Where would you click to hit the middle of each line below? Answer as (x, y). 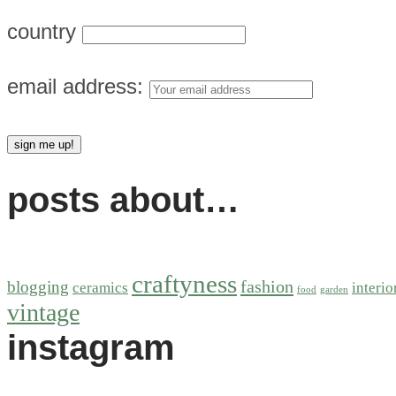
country (42, 31)
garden (334, 290)
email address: (78, 86)
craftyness (184, 284)
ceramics (100, 288)
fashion (267, 287)
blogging (38, 287)
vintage (43, 313)
